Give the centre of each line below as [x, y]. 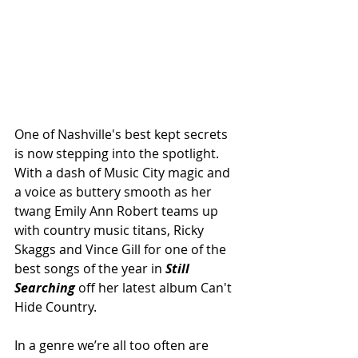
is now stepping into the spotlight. [118, 154]
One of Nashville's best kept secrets [123, 135]
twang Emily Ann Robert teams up [118, 211]
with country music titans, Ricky [111, 231]
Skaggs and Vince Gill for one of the [122, 250]
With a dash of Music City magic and [124, 173]
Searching [45, 288]
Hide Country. [56, 307]
